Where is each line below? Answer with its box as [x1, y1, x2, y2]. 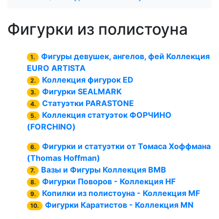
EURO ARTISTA [27, 63, 86, 73]
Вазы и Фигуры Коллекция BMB [41, 165, 167, 175]
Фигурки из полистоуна [7, 20, 188, 39]
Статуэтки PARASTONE [42, 98, 134, 108]
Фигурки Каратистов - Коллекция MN [45, 200, 194, 210]
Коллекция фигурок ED [42, 75, 134, 85]
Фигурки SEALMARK [42, 87, 122, 96]
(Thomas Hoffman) [27, 153, 100, 163]
